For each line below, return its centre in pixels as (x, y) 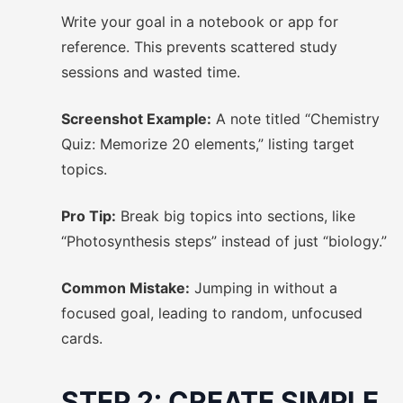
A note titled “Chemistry (296, 119)
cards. (82, 338)
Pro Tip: (89, 216)
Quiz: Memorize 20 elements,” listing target (208, 144)
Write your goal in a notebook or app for (200, 22)
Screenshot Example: (136, 119)
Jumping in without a (264, 288)
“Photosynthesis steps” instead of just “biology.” (224, 241)
